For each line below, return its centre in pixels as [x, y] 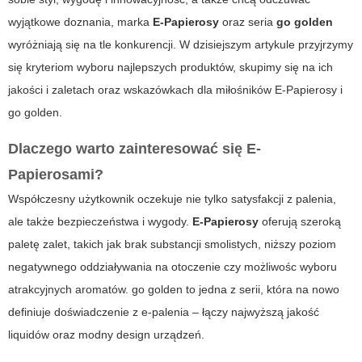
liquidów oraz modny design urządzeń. [106, 335]
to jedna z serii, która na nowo [261, 290]
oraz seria [248, 22]
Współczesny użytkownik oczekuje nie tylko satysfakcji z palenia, [172, 199]
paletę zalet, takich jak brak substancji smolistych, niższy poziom [172, 244]
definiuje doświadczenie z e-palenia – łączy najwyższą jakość [164, 312]
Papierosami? [56, 175]
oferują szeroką [300, 222]
